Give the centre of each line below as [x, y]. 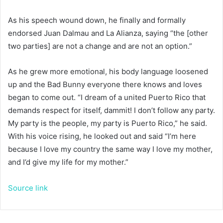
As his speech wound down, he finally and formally [97, 20]
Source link [28, 188]
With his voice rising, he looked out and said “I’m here [102, 136]
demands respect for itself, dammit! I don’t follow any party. [111, 110]
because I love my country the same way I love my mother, [110, 149]
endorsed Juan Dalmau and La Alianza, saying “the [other [108, 33]
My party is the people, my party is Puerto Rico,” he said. [108, 123]
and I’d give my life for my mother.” [69, 162]
